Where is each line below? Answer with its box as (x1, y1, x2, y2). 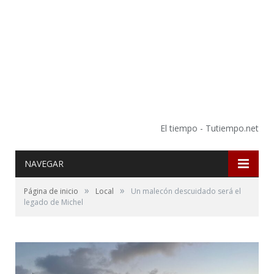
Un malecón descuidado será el (131, 186, 241, 196)
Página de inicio (24, 186, 78, 196)
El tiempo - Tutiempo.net (160, 122, 259, 134)
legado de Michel (24, 197, 83, 207)
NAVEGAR (24, 158, 64, 169)
